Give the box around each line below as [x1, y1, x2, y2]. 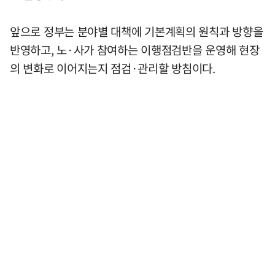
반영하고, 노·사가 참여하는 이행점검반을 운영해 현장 [10, 41, 260, 59]
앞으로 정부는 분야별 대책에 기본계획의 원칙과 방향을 [10, 23, 263, 41]
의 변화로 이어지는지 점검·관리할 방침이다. [10, 60, 215, 77]
